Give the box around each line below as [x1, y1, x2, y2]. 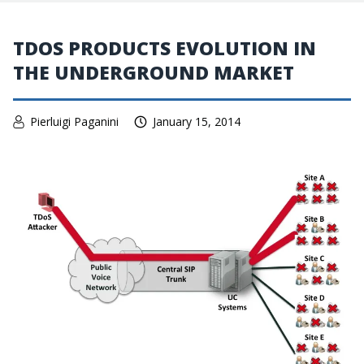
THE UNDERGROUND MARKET [13, 59, 294, 85]
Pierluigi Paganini [30, 114, 119, 129]
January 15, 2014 [153, 114, 240, 129]
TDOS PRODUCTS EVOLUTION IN [13, 35, 316, 61]
